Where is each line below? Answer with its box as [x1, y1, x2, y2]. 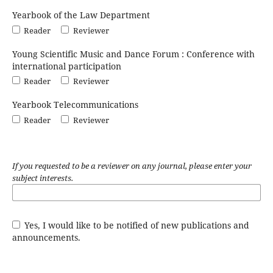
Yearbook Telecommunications [12, 99, 138, 111]
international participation [12, 60, 121, 72]
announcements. [12, 232, 80, 244]
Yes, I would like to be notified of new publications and [22, 219, 250, 232]
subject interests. [12, 172, 73, 184]
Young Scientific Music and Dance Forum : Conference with [12, 48, 255, 60]
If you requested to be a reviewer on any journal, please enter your [12, 160, 252, 172]
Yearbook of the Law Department [12, 9, 150, 21]
